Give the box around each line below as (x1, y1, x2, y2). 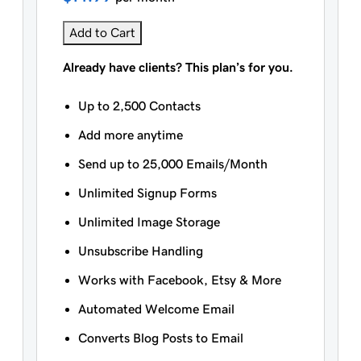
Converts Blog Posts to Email (77, 331, 243, 345)
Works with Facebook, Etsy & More (77, 273, 281, 287)
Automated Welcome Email (77, 302, 234, 316)
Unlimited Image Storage (77, 215, 220, 229)
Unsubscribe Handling (77, 244, 203, 258)
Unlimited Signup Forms (77, 186, 217, 200)
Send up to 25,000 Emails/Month (77, 157, 268, 171)
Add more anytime (77, 128, 183, 142)
